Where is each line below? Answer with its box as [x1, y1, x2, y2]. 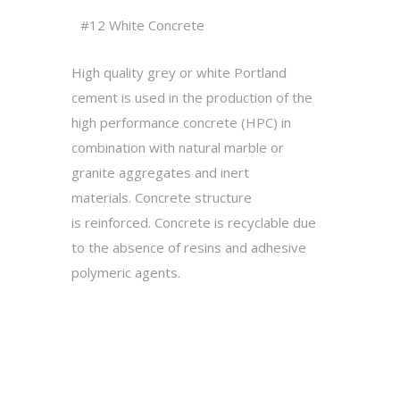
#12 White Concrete [80, 16, 204, 34]
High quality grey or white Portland [71, 63, 287, 81]
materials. [71, 188, 135, 206]
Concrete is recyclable [154, 213, 293, 231]
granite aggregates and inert [71, 163, 249, 181]
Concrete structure [135, 188, 252, 206]
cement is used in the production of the [71, 88, 312, 106]
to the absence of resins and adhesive [71, 238, 306, 256]
